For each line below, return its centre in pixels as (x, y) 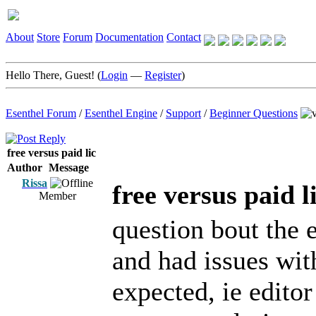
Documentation (129, 37)
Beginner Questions (254, 113)
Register (163, 75)
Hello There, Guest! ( (53, 75)
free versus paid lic (51, 153)
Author (25, 168)
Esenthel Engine (121, 113)
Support (183, 113)
